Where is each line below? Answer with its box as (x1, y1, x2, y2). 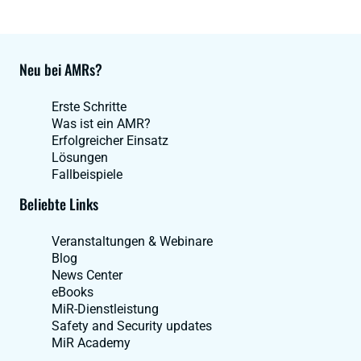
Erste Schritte (52, 98, 127, 114)
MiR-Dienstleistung (52, 301, 159, 317)
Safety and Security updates (52, 317, 212, 334)
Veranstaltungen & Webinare (52, 233, 213, 249)
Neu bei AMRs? (19, 58, 102, 80)
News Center (52, 267, 122, 283)
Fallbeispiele (52, 166, 122, 182)
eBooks (52, 284, 93, 300)
